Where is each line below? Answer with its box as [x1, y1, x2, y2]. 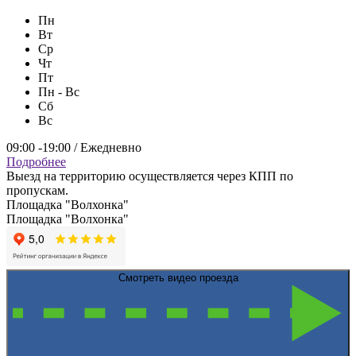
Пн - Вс [38, 84, 79, 99]
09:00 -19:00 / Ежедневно [6, 140, 141, 154]
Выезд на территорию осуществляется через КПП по [6, 168, 293, 183]
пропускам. [6, 183, 68, 197]
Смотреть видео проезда [118, 271, 238, 284]
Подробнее [6, 154, 66, 168]
